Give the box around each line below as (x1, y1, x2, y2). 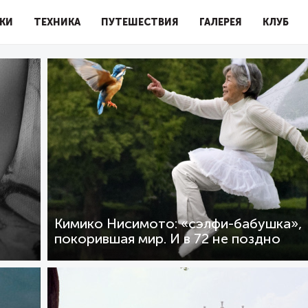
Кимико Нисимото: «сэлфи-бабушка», (54, 216, 302, 232)
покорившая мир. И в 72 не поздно (54, 231, 280, 247)
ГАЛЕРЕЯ (199, 16, 242, 27)
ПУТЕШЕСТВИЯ (101, 16, 179, 27)
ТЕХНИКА (34, 16, 80, 27)
